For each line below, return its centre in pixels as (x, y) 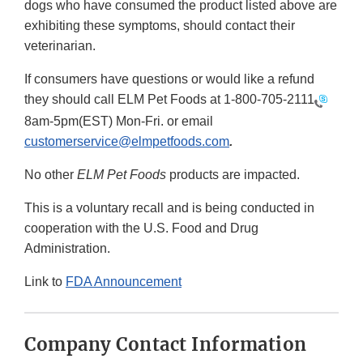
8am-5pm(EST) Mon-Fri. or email (119, 121)
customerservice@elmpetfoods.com (127, 141)
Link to (45, 281)
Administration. (67, 248)
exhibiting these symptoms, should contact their (160, 26)
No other (51, 174)
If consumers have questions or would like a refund (169, 79)
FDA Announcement (124, 281)
